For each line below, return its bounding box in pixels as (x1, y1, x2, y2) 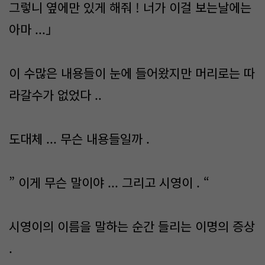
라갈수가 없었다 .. (9, 86, 105, 104)
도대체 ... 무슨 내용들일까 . (9, 130, 153, 147)
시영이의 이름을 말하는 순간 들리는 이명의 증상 (9, 217, 255, 235)
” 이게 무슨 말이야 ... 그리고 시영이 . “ (9, 173, 213, 191)
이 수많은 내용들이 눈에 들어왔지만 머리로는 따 (9, 64, 255, 82)
